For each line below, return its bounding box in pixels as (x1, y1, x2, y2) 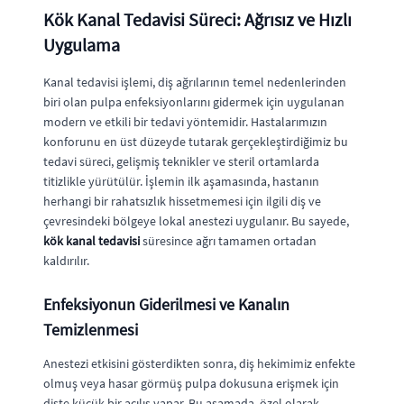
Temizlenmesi (43, 318, 138, 340)
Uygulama (43, 32, 120, 56)
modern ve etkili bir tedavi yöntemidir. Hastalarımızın (43, 113, 327, 130)
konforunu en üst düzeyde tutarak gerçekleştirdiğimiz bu (43, 133, 348, 150)
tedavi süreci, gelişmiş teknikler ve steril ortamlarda (43, 152, 319, 170)
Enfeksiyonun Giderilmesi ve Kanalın (43, 293, 289, 315)
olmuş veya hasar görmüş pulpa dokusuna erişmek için (43, 374, 339, 391)
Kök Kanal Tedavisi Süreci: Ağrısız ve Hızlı (43, 7, 352, 31)
